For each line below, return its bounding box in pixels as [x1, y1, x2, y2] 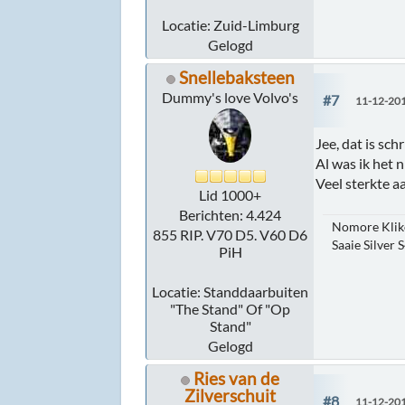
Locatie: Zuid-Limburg [161, 16, 299, 34]
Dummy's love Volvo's [162, 89, 299, 107]
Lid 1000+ [199, 186, 262, 204]
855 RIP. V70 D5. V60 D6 [153, 226, 308, 244]
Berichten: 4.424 [179, 206, 282, 224]
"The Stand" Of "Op [170, 300, 291, 318]
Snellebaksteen [178, 67, 295, 89]
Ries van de [193, 368, 280, 390]
